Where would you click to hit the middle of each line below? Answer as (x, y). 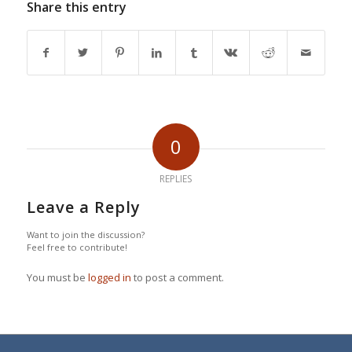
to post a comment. (177, 278)
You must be (57, 278)
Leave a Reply (83, 207)
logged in (109, 278)
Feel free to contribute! (77, 247)
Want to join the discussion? (85, 235)
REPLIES (176, 179)
